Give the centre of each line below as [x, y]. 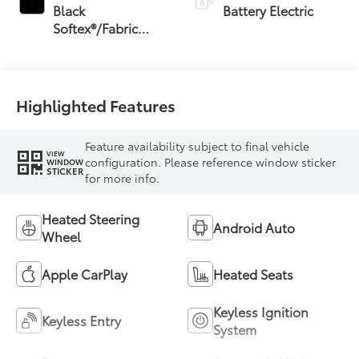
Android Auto [254, 227]
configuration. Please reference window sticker [211, 162]
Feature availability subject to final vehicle [198, 146]
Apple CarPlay [85, 273]
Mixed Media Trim [105, 45]
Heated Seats [253, 273]
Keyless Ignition [261, 311]
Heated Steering [91, 218]
